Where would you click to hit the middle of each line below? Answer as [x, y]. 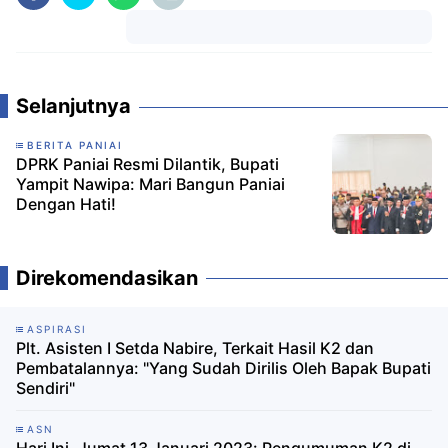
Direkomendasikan [107, 278]
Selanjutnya [73, 106]
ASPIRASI [57, 329]
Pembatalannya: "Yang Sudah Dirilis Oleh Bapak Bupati [223, 368]
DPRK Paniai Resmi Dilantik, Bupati [147, 164]
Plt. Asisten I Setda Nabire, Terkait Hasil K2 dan [195, 348]
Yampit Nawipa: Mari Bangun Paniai [150, 184]
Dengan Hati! [66, 204]
